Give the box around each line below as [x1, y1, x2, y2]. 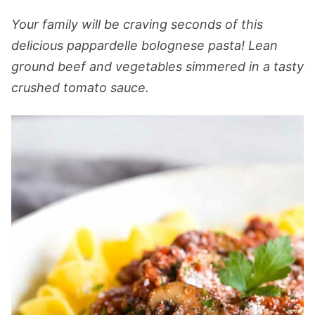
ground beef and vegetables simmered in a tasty [11, 59, 304, 74]
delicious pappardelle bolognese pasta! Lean [11, 38, 278, 53]
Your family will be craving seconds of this [11, 17, 263, 32]
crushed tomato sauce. [11, 80, 149, 95]
